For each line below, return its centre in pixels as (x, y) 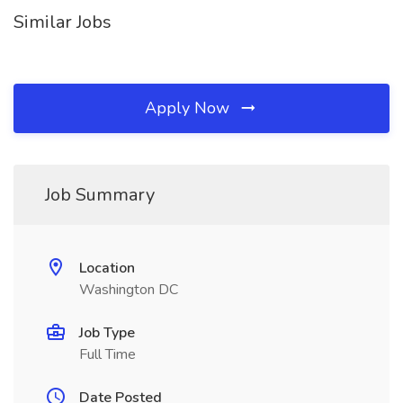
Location (107, 268)
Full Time (107, 354)
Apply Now (189, 108)
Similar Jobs (63, 22)
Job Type (107, 333)
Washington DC (129, 290)
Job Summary (100, 195)
